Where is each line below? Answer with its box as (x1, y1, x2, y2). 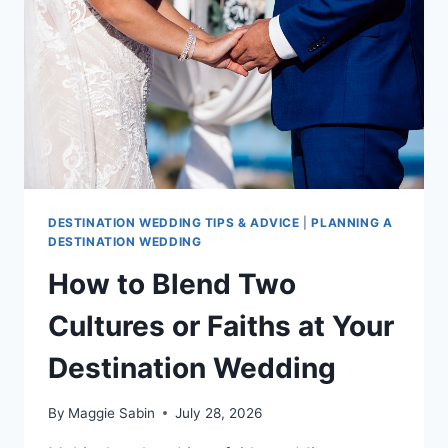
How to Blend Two (48, 266, 296, 301)
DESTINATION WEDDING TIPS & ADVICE (48, 215, 300, 231)
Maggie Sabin (68, 404, 156, 421)
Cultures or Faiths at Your (48, 308, 394, 343)
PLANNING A (311, 215, 393, 231)
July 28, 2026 (175, 404, 263, 421)
